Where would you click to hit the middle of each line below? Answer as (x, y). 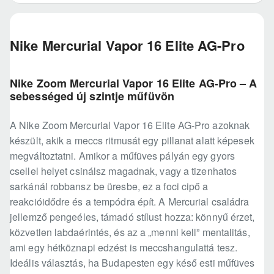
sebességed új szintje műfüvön (92, 96)
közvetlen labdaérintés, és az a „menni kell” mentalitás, (130, 232)
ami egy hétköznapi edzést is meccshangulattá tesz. (124, 248)
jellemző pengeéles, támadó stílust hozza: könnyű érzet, (132, 217)
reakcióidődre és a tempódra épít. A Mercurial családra (130, 202)
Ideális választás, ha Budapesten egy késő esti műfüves (132, 263)
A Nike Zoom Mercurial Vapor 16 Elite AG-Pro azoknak (130, 125)
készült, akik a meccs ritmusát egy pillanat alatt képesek (132, 141)
